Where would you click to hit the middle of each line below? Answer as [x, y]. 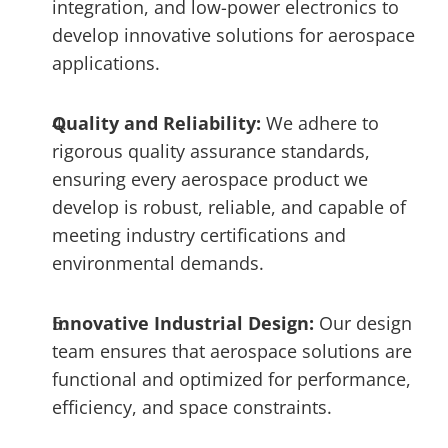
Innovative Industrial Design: [185, 323]
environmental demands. [158, 263]
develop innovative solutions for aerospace [233, 35]
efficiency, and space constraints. [192, 407]
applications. [106, 63]
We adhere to [322, 123]
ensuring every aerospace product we [210, 179]
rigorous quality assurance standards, [211, 151]
